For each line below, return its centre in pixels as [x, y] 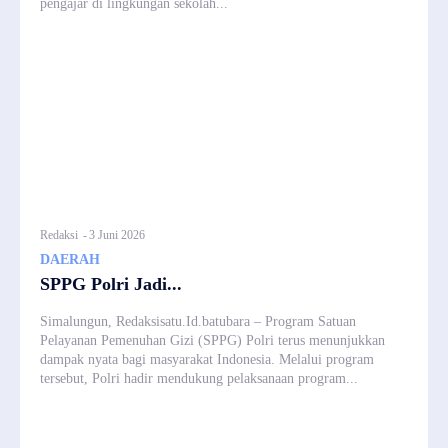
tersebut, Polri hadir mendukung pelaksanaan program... [199, 378]
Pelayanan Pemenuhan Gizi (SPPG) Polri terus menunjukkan [212, 340]
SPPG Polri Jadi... [111, 283]
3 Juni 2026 [117, 234]
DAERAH [70, 259]
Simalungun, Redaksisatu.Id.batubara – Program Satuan [198, 321]
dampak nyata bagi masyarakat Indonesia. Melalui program [207, 359]
